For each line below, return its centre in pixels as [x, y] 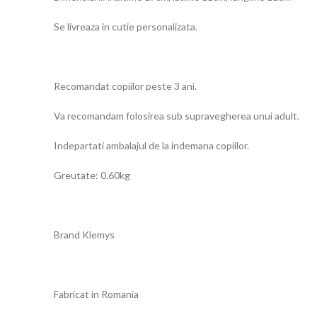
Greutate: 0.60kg [92, 175]
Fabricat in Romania [96, 294]
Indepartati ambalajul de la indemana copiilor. [151, 146]
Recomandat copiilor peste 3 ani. [125, 86]
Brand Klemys [84, 235]
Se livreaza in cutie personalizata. [126, 27]
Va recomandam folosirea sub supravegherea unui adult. [177, 116]
